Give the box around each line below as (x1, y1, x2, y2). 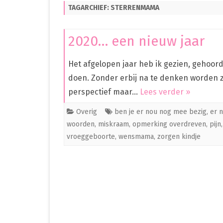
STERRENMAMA (111, 3, 159, 12)
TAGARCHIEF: (68, 3, 111, 12)
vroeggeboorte (67, 132, 115, 141)
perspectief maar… (68, 87, 140, 97)
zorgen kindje (157, 132, 201, 141)
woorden (67, 120, 95, 129)
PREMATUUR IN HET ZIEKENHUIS (108, 7, 192, 14)
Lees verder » (140, 87, 190, 97)
